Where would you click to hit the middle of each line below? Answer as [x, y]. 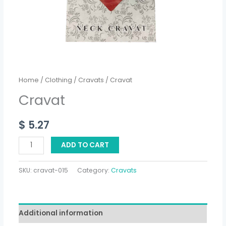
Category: [94, 170]
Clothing [59, 80]
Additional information [61, 213]
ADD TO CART [85, 145]
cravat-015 [51, 170]
